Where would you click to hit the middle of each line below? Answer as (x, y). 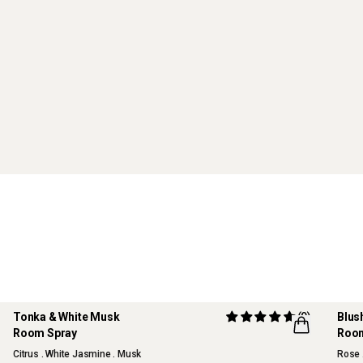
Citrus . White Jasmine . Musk (77, 354)
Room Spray (45, 333)
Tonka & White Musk (68, 316)
